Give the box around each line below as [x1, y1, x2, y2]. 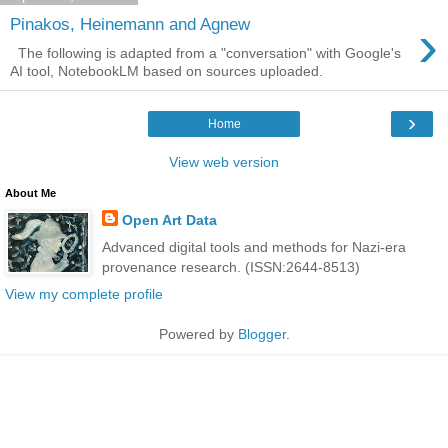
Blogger [237, 326, 286, 343]
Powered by [158, 326, 238, 343]
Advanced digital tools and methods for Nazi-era [101, 239, 406, 256]
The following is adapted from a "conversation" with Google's [10, 45, 401, 61]
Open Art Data [121, 212, 217, 228]
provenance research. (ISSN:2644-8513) [101, 259, 360, 276]
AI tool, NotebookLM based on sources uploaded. [10, 63, 323, 79]
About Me [5, 187, 56, 199]
